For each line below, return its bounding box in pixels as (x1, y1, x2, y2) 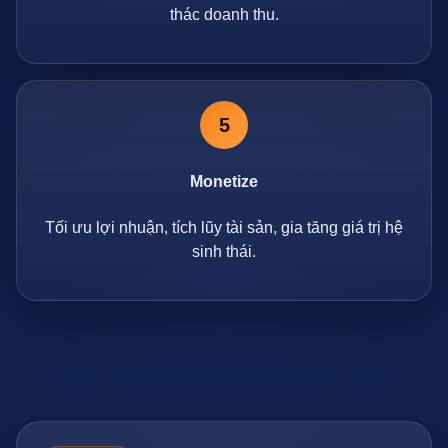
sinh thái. (192, 242, 256, 260)
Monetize (190, 173, 258, 191)
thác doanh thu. (169, 6, 279, 24)
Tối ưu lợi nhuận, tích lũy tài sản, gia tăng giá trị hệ (45, 218, 403, 236)
